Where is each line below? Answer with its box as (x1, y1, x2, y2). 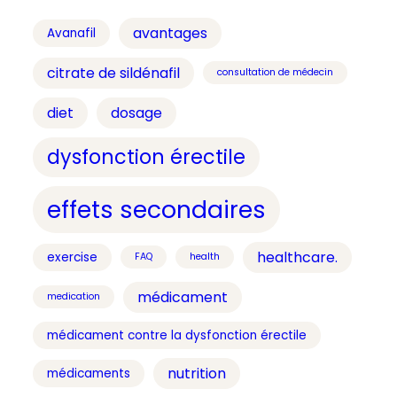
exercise (47, 248, 97, 266)
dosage (111, 102, 162, 123)
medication (47, 290, 100, 304)
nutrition (167, 362, 226, 384)
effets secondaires (47, 192, 266, 226)
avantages (133, 22, 207, 43)
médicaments (47, 364, 130, 382)
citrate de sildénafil (47, 62, 180, 83)
